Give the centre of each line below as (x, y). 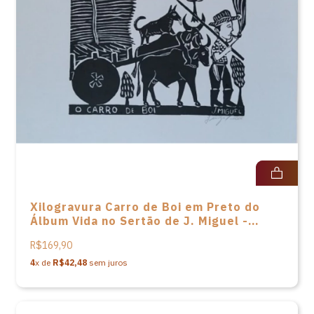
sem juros (107, 262)
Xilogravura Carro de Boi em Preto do (145, 207)
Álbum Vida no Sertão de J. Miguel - (139, 221)
